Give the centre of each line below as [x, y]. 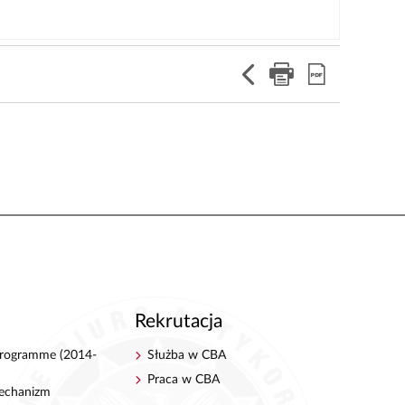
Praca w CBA [184, 379]
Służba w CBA [187, 355]
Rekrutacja [178, 322]
